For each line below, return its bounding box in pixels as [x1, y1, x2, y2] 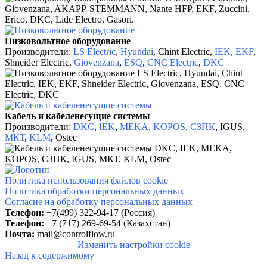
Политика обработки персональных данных [5, 186, 184, 197]
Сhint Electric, [158, 46, 212, 57]
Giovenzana [74, 57, 119, 68]
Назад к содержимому [5, 250, 94, 261]
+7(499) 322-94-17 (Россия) [46, 207, 155, 218]
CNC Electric [147, 57, 198, 68]
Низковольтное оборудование [5, 36, 131, 46]
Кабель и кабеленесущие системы [5, 111, 150, 122]
